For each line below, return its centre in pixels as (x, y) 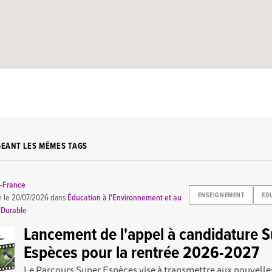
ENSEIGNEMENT (221, 195)
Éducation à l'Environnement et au (125, 198)
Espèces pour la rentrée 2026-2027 (142, 254)
